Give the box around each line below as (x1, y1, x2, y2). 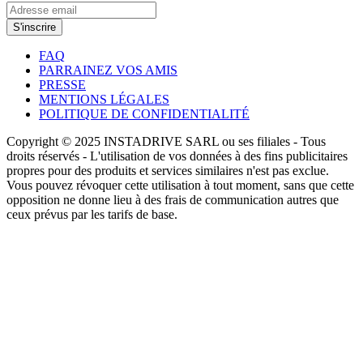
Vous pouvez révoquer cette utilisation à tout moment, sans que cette (6, 177, 354, 192)
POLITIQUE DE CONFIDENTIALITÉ (39, 106, 250, 121)
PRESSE (39, 77, 86, 92)
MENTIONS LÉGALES (39, 92, 169, 106)
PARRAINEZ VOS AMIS (39, 62, 177, 77)
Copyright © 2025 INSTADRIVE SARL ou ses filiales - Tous (6, 134, 326, 148)
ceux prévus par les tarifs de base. (6, 207, 177, 221)
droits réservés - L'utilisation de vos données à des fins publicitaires (6, 148, 348, 163)
